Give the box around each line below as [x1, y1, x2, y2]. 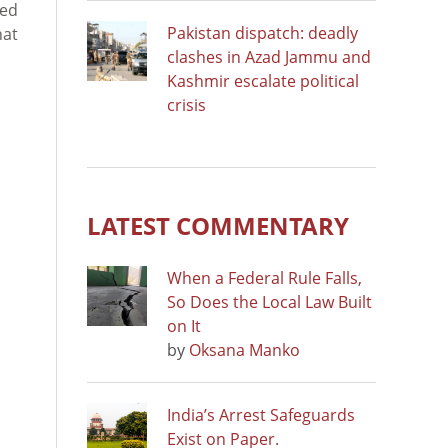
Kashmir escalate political [167, 69, 359, 92]
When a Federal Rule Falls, [167, 266, 362, 289]
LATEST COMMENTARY [87, 208, 349, 242]
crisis [167, 93, 206, 116]
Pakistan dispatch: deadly [167, 21, 358, 44]
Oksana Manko [189, 338, 300, 361]
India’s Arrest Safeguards [167, 403, 355, 426]
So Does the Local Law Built [167, 290, 372, 313]
